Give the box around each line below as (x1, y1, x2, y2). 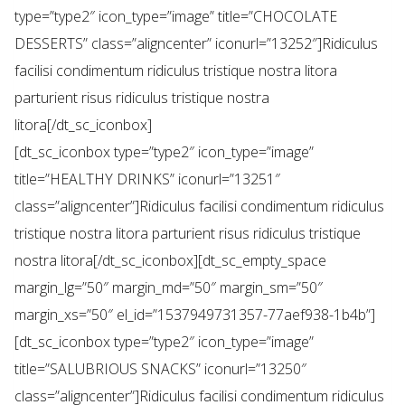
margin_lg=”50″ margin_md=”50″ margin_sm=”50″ (14, 278, 323, 298)
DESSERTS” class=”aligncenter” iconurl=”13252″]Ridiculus (14, 33, 378, 54)
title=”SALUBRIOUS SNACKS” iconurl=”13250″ (14, 359, 306, 380)
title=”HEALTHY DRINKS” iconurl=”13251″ (14, 169, 280, 190)
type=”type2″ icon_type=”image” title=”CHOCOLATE (14, 6, 337, 27)
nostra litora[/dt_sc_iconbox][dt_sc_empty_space (14, 250, 326, 271)
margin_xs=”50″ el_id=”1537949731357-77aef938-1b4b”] (14, 305, 375, 325)
